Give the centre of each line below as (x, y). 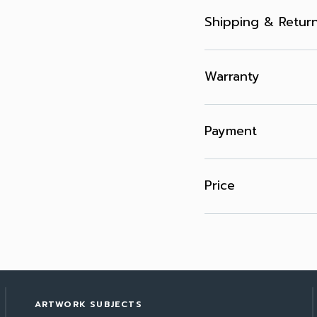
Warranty (232, 76)
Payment (231, 131)
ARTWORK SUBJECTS (88, 304)
